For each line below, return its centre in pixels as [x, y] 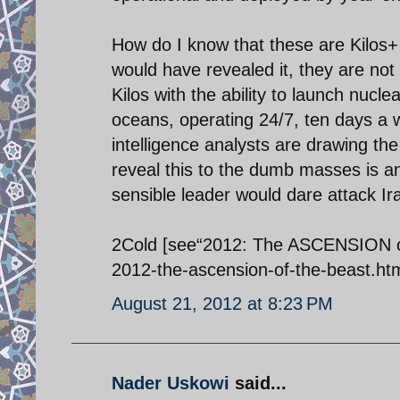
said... [258, 383]
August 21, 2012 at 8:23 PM [222, 303]
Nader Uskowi [171, 383]
